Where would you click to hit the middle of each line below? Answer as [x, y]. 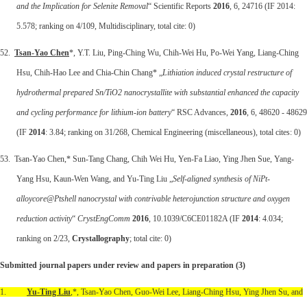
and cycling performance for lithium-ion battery [94, 112]
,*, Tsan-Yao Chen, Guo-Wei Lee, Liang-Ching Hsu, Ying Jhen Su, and [187, 292]
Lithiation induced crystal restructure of [227, 72]
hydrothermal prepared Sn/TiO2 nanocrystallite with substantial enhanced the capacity [158, 92]
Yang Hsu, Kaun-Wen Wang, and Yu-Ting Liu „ [95, 179]
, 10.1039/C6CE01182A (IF [195, 218]
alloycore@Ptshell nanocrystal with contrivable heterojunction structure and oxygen [153, 198]
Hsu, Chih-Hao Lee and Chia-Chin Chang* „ [89, 72]
